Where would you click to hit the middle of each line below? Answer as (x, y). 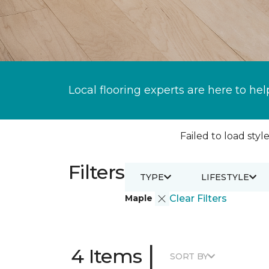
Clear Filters (198, 198)
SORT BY (189, 256)
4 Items (107, 256)
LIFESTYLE (225, 177)
